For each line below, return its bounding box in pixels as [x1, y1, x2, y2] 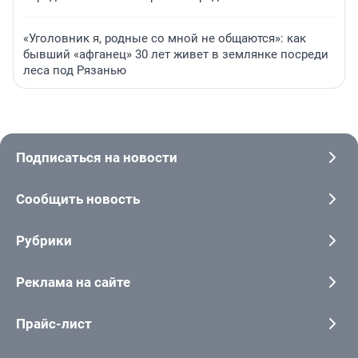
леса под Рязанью [23, 63, 126, 78]
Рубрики [16, 233, 72, 249]
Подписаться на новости [16, 149, 177, 166]
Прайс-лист [16, 316, 92, 332]
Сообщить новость [16, 191, 140, 208]
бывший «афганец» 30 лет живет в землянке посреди [23, 47, 328, 62]
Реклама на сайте [16, 274, 130, 291]
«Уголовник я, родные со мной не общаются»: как [23, 31, 306, 46]
